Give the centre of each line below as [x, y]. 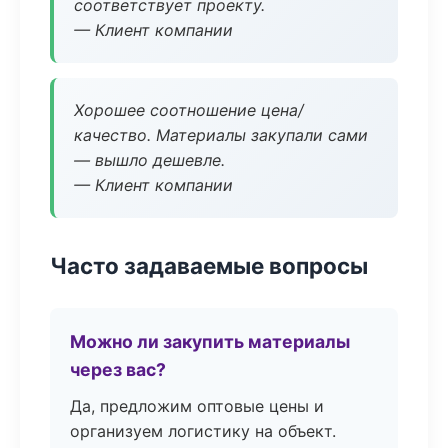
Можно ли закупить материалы [210, 341]
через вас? [118, 369]
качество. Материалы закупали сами [221, 135]
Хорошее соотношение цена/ [189, 110]
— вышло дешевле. [149, 160]
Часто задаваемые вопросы [209, 265]
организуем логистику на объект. [203, 431]
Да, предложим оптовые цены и [197, 406]
